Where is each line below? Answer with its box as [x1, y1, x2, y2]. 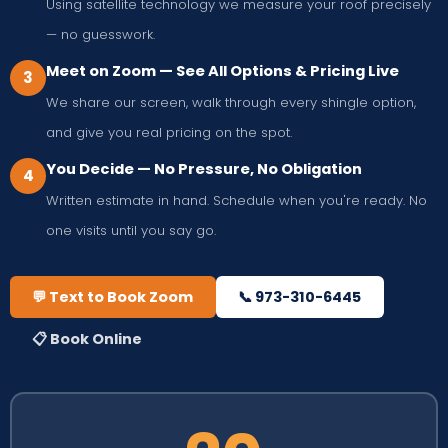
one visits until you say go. [46, 220, 216, 240]
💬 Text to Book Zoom [32, 286, 194, 307]
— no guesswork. [46, 24, 155, 44]
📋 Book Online [32, 328, 143, 349]
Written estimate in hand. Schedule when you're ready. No [46, 190, 427, 210]
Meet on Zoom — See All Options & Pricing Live [46, 61, 399, 82]
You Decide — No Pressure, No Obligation [46, 159, 362, 180]
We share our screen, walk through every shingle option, [46, 92, 416, 112]
